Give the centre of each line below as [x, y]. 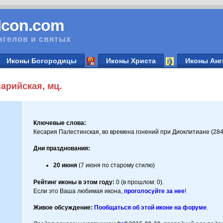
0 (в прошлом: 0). [139, 182]
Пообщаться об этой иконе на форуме [151, 208]
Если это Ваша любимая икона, [79, 191]
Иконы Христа [131, 61]
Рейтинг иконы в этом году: [74, 182]
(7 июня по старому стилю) [116, 166]
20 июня [65, 166]
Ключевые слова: [60, 123]
